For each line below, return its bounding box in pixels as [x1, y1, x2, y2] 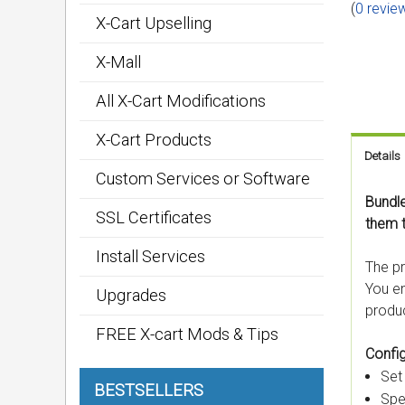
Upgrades [96, 286, 166, 305]
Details [363, 149, 400, 164]
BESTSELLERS [94, 381, 203, 400]
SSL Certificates [96, 208, 212, 227]
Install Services [96, 247, 205, 266]
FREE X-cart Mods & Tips [96, 325, 278, 344]
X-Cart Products [96, 130, 212, 149]
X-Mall [96, 52, 141, 71]
